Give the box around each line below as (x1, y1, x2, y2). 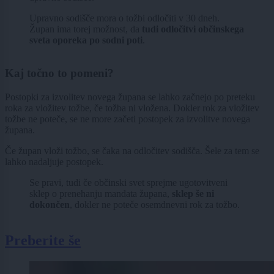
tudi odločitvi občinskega (142, 23, 244, 34)
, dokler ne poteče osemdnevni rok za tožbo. (70, 199, 240, 210)
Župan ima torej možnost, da (29, 23, 142, 34)
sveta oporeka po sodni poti (29, 34, 143, 45)
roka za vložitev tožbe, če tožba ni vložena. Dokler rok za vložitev (5, 103, 259, 114)
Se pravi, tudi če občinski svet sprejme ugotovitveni (29, 177, 228, 188)
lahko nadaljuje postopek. (5, 157, 106, 168)
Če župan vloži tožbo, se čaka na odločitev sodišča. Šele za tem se (5, 146, 259, 157)
